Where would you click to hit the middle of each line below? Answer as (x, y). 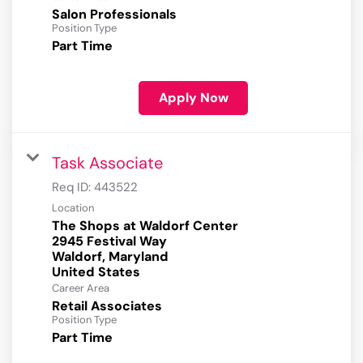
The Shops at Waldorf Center (145, 226)
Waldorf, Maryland (110, 257)
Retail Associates (107, 306)
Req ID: (73, 188)
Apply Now (193, 98)
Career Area (81, 288)
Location (73, 208)
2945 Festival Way (109, 241)
